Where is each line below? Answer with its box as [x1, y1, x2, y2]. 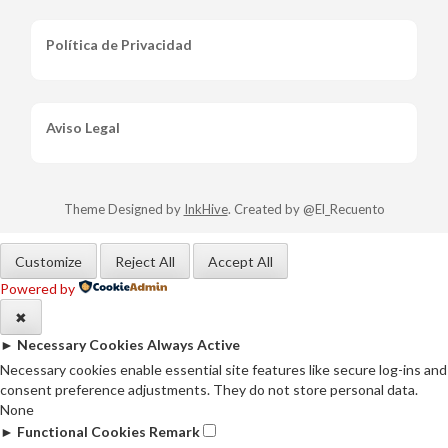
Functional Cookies [17, 422, 146, 440]
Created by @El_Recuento [233, 200, 385, 217]
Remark [149, 422, 200, 440]
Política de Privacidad [46, 35, 192, 53]
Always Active [147, 335, 240, 353]
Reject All [115, 253, 175, 271]
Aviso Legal [46, 118, 120, 136]
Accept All [208, 253, 273, 271]
